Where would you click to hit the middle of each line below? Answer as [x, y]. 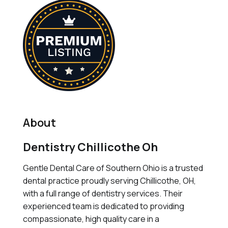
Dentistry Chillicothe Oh [90, 147]
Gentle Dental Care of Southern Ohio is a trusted [113, 168]
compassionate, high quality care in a [91, 219]
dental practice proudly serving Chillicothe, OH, [109, 181]
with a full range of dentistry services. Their [103, 193]
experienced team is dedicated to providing [103, 206]
